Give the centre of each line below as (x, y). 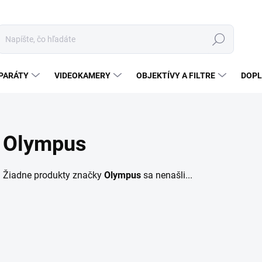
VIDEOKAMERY (82, 75)
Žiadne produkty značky (54, 175)
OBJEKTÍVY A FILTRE (176, 75)
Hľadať (219, 39)
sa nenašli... (167, 175)
